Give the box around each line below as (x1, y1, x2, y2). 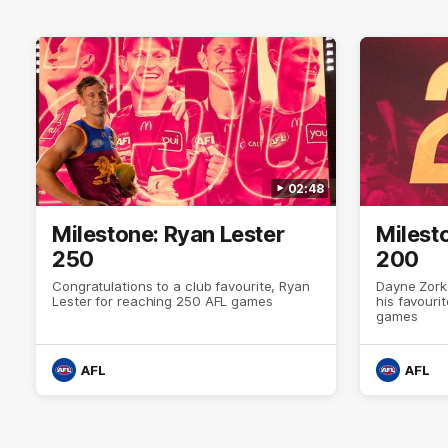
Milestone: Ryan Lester (52, 220, 285, 247)
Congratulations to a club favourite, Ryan (52, 277, 310, 294)
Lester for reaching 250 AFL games (52, 292, 273, 309)
